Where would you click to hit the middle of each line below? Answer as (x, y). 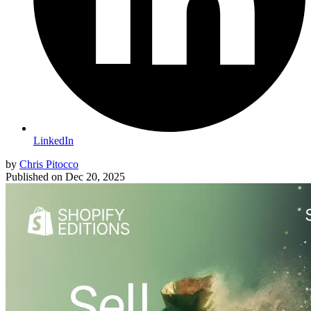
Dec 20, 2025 (95, 176)
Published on (34, 176)
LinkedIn (53, 140)
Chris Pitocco (49, 164)
